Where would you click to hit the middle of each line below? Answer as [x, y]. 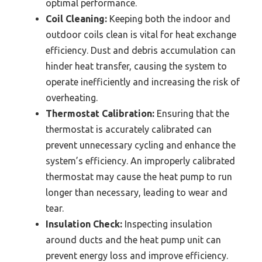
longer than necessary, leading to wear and [137, 193]
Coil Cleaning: [76, 19]
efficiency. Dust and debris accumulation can [141, 51]
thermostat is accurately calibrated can [129, 130]
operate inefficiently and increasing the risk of [143, 82]
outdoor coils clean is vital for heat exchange [141, 35]
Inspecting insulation [167, 224]
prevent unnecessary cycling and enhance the [141, 145]
